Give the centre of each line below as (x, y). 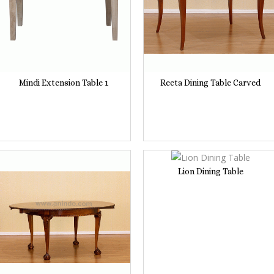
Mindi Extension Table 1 (64, 82)
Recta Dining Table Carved (210, 82)
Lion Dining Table (210, 171)
